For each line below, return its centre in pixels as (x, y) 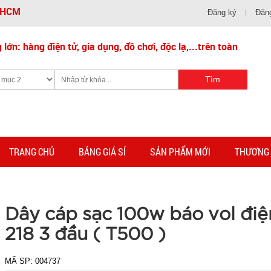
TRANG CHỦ (32, 152)
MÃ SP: (20, 261)
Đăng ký (222, 12)
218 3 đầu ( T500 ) (86, 233)
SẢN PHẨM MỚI (180, 152)
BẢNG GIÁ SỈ (102, 152)
